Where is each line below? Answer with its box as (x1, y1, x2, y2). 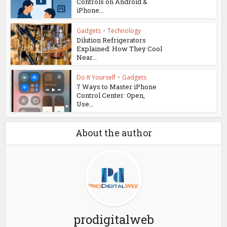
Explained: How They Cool (77, 44, 163, 53)
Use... (77, 99, 94, 109)
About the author (75, 127, 152, 139)
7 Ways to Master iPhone (77, 82, 157, 92)
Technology (107, 26, 141, 35)
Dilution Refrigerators (77, 35, 146, 45)
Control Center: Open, (77, 91, 145, 100)
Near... (77, 52, 97, 62)
